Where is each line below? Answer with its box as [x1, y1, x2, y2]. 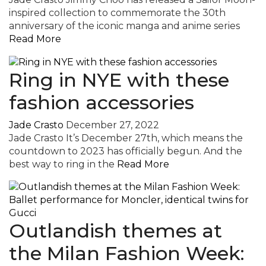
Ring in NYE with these [9, 68, 229, 91]
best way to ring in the [9, 158, 117, 170]
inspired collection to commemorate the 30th [9, 7, 226, 18]
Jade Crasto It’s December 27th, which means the [9, 132, 243, 144]
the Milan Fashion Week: [9, 241, 245, 265]
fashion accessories [9, 90, 194, 114]
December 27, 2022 [66, 119, 159, 131]
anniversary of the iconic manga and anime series [9, 20, 240, 31]
